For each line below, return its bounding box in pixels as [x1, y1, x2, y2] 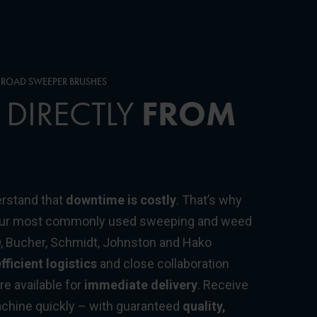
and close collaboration [97, 255, 229, 271]
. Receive [197, 277, 248, 292]
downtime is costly [66, 192, 176, 207]
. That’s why [176, 192, 242, 207]
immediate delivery [84, 277, 197, 292]
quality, [183, 298, 226, 313]
